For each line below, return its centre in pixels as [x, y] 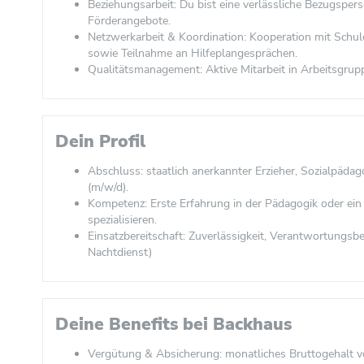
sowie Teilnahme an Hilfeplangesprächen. [193, 53]
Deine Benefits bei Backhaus [173, 324]
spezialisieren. [122, 220]
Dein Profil [100, 141]
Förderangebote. [129, 21]
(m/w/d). [108, 187]
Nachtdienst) [120, 252]
